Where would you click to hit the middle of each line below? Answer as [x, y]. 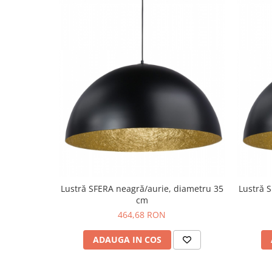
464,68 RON [142, 215]
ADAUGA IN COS [127, 240]
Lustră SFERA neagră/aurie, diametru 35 [142, 189]
